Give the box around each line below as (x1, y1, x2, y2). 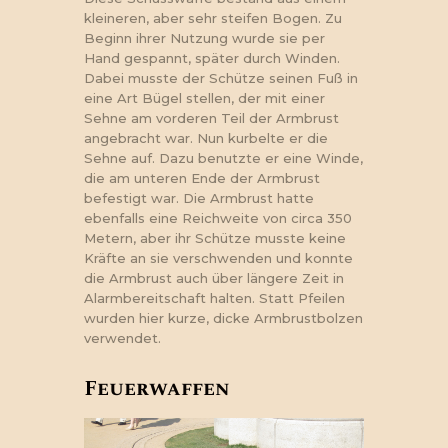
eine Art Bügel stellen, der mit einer (84, 90, 325, 107)
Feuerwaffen (84, 374, 230, 405)
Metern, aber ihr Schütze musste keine (84, 230, 346, 247)
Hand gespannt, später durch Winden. (84, 50, 340, 67)
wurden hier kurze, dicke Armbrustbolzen (84, 310, 363, 327)
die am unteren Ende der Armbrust (84, 170, 320, 187)
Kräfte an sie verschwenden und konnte (84, 250, 353, 267)
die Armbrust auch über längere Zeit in (84, 270, 344, 287)
